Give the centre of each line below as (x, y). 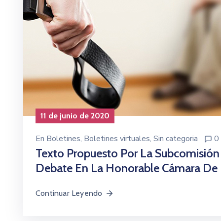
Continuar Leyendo (69, 193)
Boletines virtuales (117, 138)
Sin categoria (176, 138)
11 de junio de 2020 (75, 115)
